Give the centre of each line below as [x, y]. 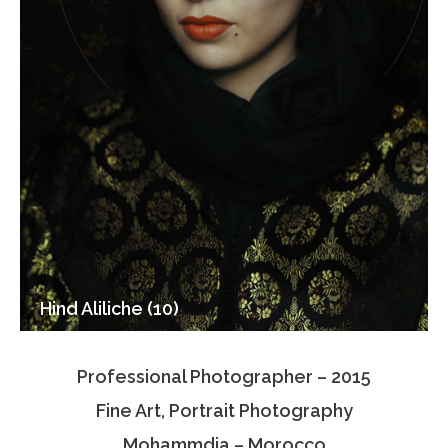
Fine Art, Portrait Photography [224, 410]
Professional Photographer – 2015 [224, 376]
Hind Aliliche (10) [109, 308]
